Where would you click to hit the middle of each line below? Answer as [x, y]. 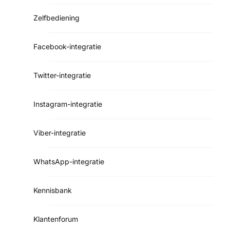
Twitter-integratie [62, 75]
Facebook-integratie [67, 46]
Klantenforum [56, 219]
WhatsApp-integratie [69, 161]
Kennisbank [53, 190]
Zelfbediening [56, 17]
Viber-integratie [60, 132]
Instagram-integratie [68, 104]
